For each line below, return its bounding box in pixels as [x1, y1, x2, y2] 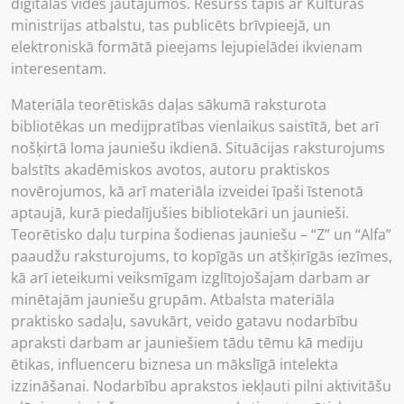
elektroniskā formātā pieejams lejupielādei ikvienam [11, 36, 363, 57]
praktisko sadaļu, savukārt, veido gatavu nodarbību [11, 310, 358, 331]
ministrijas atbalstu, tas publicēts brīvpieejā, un [11, 14, 331, 35]
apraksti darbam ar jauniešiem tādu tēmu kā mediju [11, 332, 363, 353]
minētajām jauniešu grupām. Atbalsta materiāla [11, 289, 335, 309]
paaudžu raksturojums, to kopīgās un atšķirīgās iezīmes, [11, 245, 392, 266]
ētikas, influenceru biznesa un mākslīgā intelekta [11, 353, 338, 374]
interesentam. [11, 58, 106, 78]
